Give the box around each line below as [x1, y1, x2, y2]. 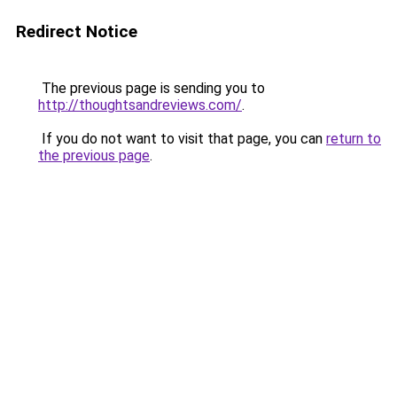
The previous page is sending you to [38, 80, 265, 97]
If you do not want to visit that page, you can [38, 130, 326, 147]
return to [326, 130, 381, 147]
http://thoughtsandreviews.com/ [38, 97, 242, 113]
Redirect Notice [16, 21, 137, 42]
